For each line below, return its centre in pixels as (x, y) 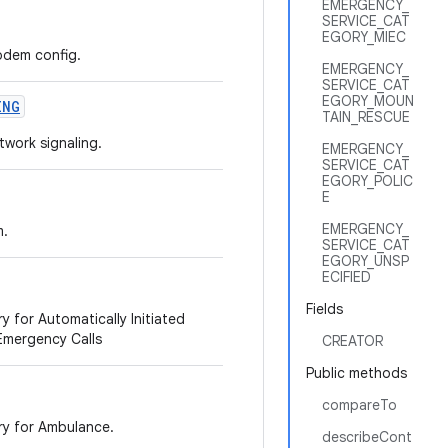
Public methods (356, 373)
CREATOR (352, 341)
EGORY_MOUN (368, 101)
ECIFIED (346, 277)
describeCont (367, 437)
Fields (324, 309)
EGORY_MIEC (364, 37)
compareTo (359, 405)
